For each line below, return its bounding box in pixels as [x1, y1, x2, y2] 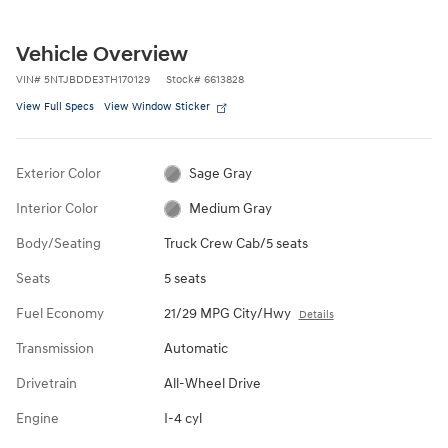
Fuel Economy [16, 304, 104, 322]
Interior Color [16, 199, 98, 217]
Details [298, 307, 334, 321]
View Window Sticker [104, 99, 210, 113]
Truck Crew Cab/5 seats [163, 234, 308, 252]
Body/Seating [16, 234, 101, 252]
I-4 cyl [163, 409, 202, 427]
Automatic [163, 339, 228, 357]
